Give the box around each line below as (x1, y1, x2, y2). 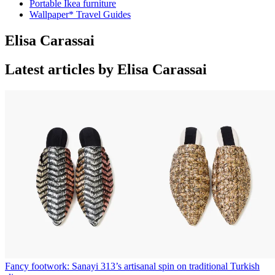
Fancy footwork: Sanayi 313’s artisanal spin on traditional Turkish (5, 261, 260, 272)
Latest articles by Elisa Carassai (5, 61, 207, 77)
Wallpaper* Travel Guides (29, 9, 131, 20)
